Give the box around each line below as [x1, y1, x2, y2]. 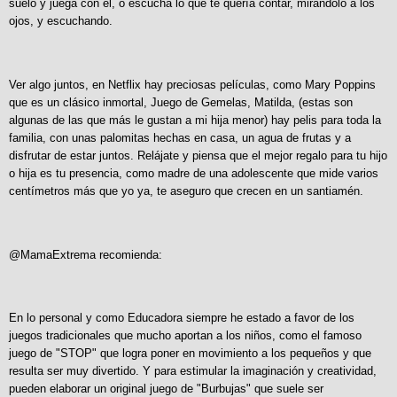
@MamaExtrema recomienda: [9, 247, 162, 261]
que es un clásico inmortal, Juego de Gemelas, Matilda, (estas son [9, 95, 353, 109]
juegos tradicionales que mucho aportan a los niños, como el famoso [9, 329, 362, 343]
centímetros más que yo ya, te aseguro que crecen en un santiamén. [9, 183, 363, 198]
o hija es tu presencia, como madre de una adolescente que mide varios [9, 166, 378, 180]
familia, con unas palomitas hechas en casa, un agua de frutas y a [9, 130, 351, 144]
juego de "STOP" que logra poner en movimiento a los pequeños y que [9, 346, 371, 361]
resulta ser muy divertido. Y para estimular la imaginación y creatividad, [9, 364, 377, 378]
